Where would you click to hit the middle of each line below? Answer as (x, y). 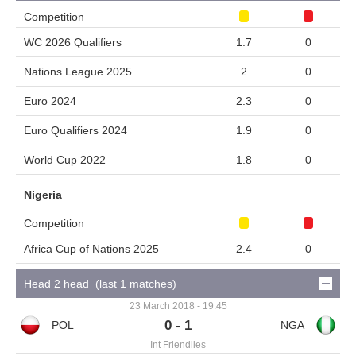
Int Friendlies (178, 344)
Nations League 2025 (78, 71)
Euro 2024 (50, 101)
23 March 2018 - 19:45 (178, 306)
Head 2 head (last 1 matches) (100, 283)
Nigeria (43, 194)
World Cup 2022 (65, 159)
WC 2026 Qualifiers (73, 42)
